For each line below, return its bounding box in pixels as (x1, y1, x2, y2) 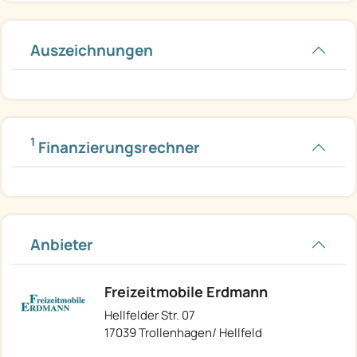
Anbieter (30, 233, 93, 255)
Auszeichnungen (30, 39, 153, 61)
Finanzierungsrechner (35, 136, 200, 158)
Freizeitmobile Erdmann (104, 281, 268, 301)
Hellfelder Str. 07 (104, 306, 195, 324)
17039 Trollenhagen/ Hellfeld (104, 324, 262, 341)
